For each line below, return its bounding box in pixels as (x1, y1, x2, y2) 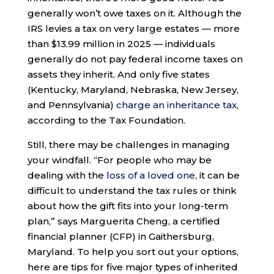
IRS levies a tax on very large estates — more (27, 23, 240, 35)
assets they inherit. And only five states (27, 68, 210, 81)
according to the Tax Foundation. (27, 114, 185, 127)
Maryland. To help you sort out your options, (27, 246, 239, 258)
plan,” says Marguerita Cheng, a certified (27, 215, 220, 228)
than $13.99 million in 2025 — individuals (27, 38, 215, 50)
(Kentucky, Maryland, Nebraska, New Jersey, (27, 84, 239, 96)
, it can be (194, 169, 240, 182)
